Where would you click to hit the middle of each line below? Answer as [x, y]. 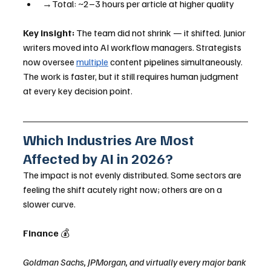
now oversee [50, 62]
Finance [42, 233]
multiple [92, 62]
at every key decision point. [78, 91]
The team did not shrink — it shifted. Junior [161, 33]
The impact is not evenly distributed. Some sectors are [133, 175]
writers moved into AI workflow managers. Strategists [133, 47]
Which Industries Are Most [110, 139]
